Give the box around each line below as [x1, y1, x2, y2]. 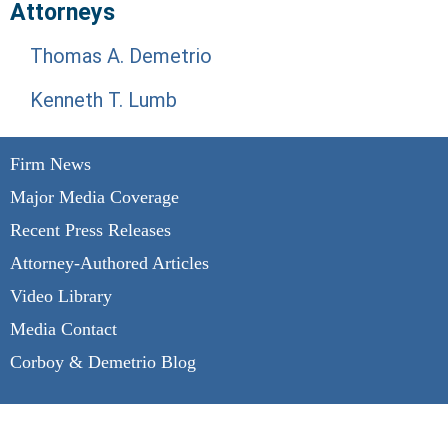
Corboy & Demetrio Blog [10, 351, 196, 372]
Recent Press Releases [10, 219, 171, 240]
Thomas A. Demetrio [30, 43, 212, 68]
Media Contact [10, 318, 117, 339]
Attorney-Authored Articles [10, 252, 209, 273]
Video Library [10, 285, 112, 306]
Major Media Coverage [10, 186, 179, 207]
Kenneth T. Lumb [30, 87, 177, 112]
